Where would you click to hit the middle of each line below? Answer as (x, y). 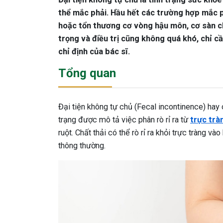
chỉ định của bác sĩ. (95, 52)
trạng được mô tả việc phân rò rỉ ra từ (124, 120)
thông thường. (82, 146)
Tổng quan (87, 73)
